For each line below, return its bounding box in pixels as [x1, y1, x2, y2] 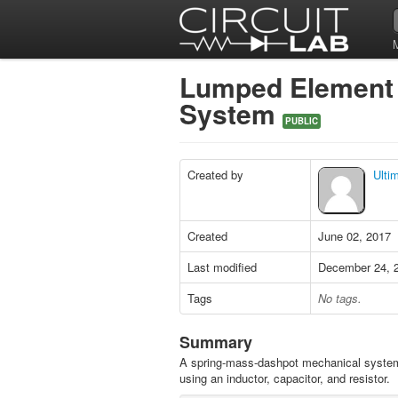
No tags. [318, 290, 362, 306]
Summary [179, 330, 252, 354]
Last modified [187, 259, 257, 275]
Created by [187, 166, 243, 183]
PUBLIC [285, 115, 318, 127]
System [179, 94, 283, 132]
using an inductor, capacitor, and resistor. [179, 370, 390, 386]
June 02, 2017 [318, 227, 391, 244]
